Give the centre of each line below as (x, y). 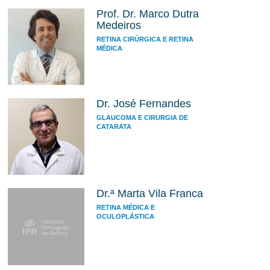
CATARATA (114, 127)
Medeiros (118, 25)
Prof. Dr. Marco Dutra (147, 14)
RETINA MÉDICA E (125, 208)
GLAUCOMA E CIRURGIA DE (142, 118)
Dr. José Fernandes (143, 104)
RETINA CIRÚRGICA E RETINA (145, 39)
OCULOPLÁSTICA (125, 217)
